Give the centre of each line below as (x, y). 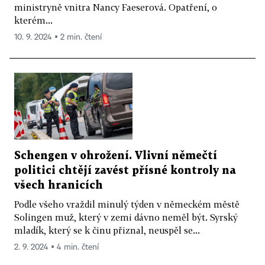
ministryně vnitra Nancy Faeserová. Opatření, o (116, 7)
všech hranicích (59, 185)
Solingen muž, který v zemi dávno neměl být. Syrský (126, 217)
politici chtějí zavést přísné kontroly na (125, 170)
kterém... (33, 20)
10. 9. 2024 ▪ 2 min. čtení (58, 38)
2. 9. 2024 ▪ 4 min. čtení (56, 247)
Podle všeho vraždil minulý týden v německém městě (127, 204)
